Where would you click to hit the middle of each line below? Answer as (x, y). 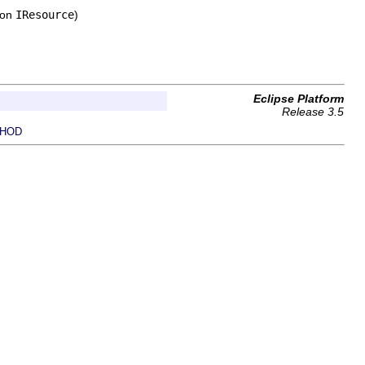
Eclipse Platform (299, 99)
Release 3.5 (313, 112)
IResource (45, 15)
